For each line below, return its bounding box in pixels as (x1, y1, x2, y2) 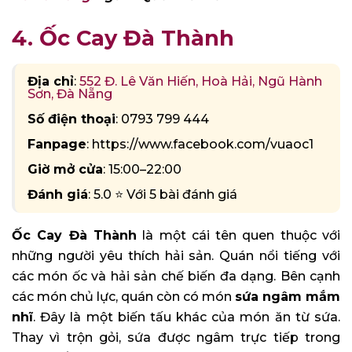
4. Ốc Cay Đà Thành (12, 25, 234, 52)
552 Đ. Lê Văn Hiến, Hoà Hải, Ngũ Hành (79, 73, 322, 89)
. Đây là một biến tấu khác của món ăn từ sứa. (33, 309, 340, 324)
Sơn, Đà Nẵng (27, 86, 112, 101)
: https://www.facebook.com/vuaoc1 (86, 136, 313, 152)
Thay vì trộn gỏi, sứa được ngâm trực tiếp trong (12, 329, 340, 345)
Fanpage (27, 136, 86, 152)
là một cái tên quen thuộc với (136, 227, 341, 243)
